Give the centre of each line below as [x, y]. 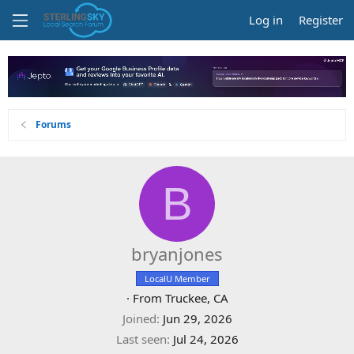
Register [321, 20]
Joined [139, 319]
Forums [54, 125]
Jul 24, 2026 [205, 339]
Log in [266, 20]
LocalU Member [177, 279]
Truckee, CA [196, 298]
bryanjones [177, 254]
